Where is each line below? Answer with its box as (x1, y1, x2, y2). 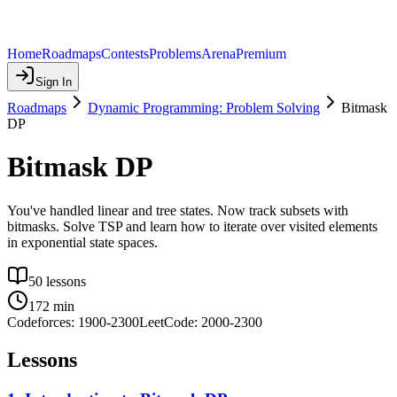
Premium (236, 46, 286, 61)
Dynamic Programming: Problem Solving (88, 100, 320, 115)
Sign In (35, 75, 72, 89)
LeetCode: (139, 314, 201, 330)
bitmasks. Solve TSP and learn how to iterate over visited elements (7, 218, 378, 234)
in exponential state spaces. (7, 234, 158, 250)
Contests (101, 46, 149, 61)
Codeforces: (7, 314, 78, 330)
